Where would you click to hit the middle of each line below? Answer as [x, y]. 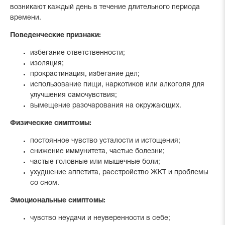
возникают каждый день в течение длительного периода [105, 7]
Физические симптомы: [51, 123]
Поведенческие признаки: [55, 35]
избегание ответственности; [78, 53]
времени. [26, 18]
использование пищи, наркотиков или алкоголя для [117, 85]
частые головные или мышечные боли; [95, 162]
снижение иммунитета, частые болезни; [97, 151]
